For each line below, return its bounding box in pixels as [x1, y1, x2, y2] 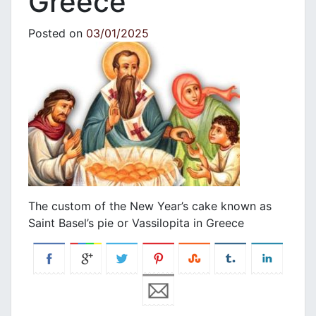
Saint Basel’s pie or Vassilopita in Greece [28, 216, 244, 231]
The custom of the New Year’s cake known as [28, 199, 272, 214]
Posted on [28, 26, 86, 41]
